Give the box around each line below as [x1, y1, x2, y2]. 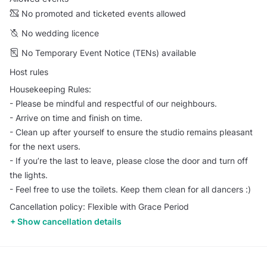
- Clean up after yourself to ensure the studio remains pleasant [10, 126, 253, 137]
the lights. [10, 169, 48, 180]
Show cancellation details [17, 216, 122, 227]
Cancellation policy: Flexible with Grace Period [10, 201, 189, 212]
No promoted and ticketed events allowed [21, 8, 186, 19]
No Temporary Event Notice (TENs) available [21, 48, 196, 58]
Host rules [10, 67, 48, 77]
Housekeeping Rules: [10, 83, 91, 94]
